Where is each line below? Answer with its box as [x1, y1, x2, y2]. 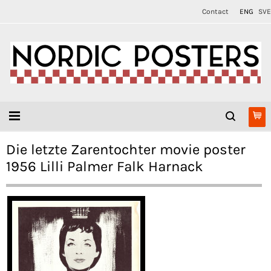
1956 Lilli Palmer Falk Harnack [6, 158, 203, 175]
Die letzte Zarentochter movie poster [6, 141, 246, 158]
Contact [202, 7, 229, 16]
